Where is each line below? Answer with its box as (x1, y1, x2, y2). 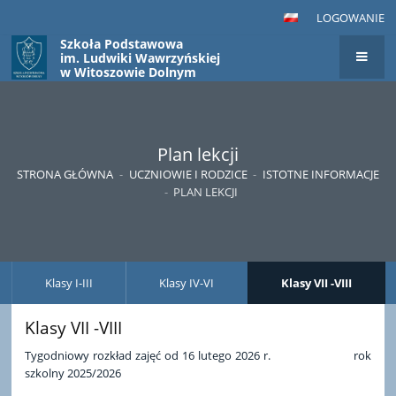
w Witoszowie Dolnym (60, 64, 197, 81)
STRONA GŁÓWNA (17, 166, 114, 183)
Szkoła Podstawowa (60, 35, 184, 53)
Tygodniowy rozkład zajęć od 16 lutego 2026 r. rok (25, 346, 371, 363)
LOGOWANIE (316, 10, 385, 26)
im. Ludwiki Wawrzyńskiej (60, 49, 221, 67)
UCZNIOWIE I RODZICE (128, 166, 247, 183)
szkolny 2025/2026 (25, 364, 122, 381)
